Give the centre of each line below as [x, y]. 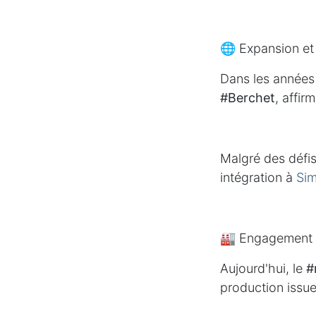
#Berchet [248, 98]
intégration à [258, 178]
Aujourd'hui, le [263, 269]
